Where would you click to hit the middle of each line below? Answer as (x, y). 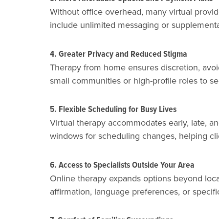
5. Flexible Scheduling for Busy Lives (113, 109)
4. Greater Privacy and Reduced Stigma (119, 54)
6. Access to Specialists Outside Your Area (122, 164)
